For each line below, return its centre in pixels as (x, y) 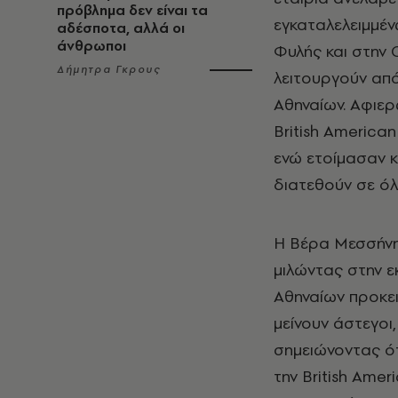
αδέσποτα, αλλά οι (121, 28)
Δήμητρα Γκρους (109, 69)
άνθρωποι (92, 46)
